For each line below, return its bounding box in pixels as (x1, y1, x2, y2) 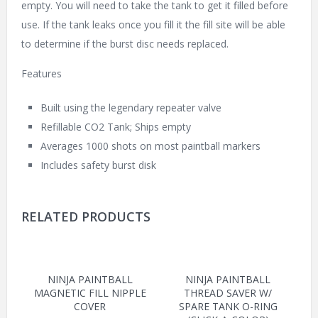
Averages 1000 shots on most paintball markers (40, 139, 261, 153)
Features (21, 67, 62, 81)
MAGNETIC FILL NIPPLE (33, 286, 146, 300)
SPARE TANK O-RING (178, 300, 278, 314)
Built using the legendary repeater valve (40, 101, 221, 115)
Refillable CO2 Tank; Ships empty (40, 120, 191, 134)
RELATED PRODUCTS (21, 208, 150, 226)
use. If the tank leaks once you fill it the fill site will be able (21, 18, 285, 32)
